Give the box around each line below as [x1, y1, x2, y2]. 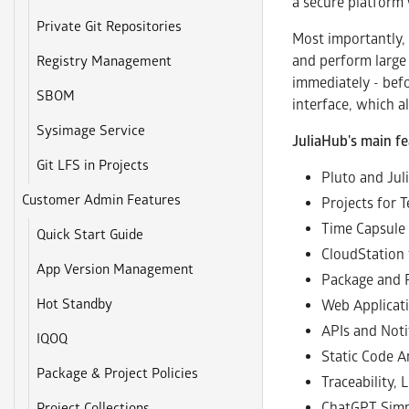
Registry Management [37, 53, 173, 70]
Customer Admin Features [22, 192, 182, 209]
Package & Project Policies [37, 365, 199, 383]
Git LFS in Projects [37, 157, 150, 174]
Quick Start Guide [37, 226, 144, 244]
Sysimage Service [37, 122, 146, 140]
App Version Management [37, 261, 194, 278]
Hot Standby [37, 296, 113, 313]
